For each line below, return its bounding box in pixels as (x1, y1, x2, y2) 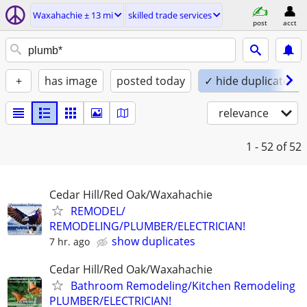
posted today (116, 73, 185, 88)
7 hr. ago (49, 235, 90, 248)
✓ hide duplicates (204, 73, 295, 88)
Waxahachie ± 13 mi (33, 9, 113, 21)
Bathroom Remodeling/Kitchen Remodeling (71, 278, 295, 294)
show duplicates (112, 234, 195, 249)
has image (45, 73, 97, 88)
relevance (219, 106, 269, 121)
